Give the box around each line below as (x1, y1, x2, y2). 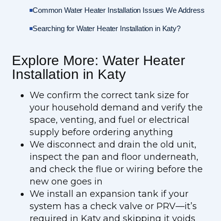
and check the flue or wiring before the (30, 164, 203, 175)
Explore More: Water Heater (12, 53, 185, 68)
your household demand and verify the (30, 102, 203, 113)
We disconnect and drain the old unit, (30, 139, 196, 150)
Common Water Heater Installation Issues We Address (33, 5, 205, 14)
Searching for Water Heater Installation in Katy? (33, 24, 181, 33)
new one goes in (30, 176, 103, 187)
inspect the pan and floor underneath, (30, 151, 198, 162)
